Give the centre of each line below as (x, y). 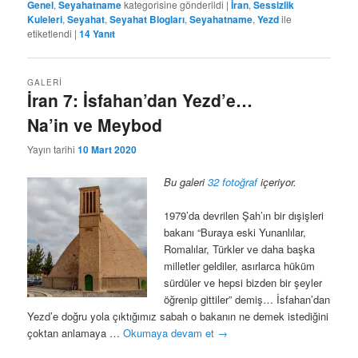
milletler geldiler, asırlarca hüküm (240, 266)
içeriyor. (277, 181)
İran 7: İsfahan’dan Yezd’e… (140, 99)
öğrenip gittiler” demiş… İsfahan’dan (247, 300)
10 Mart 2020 (107, 149)
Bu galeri (186, 181)
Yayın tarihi (53, 149)
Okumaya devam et (171, 333)
